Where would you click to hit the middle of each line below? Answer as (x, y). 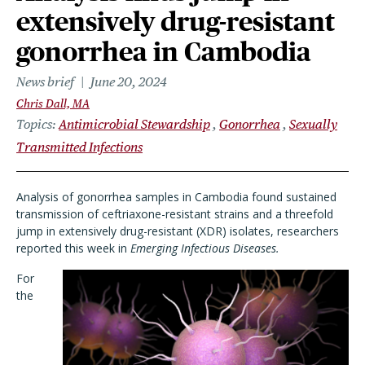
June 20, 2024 (129, 82)
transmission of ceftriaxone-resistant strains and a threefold (175, 214)
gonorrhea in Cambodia (164, 52)
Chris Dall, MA (53, 103)
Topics (34, 124)
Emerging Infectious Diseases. (205, 248)
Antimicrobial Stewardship (134, 124)
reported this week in (73, 248)
